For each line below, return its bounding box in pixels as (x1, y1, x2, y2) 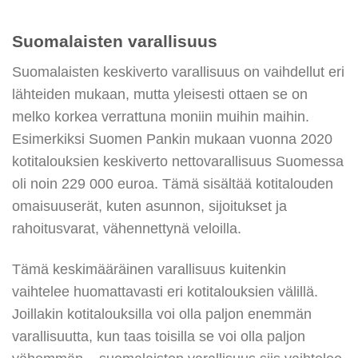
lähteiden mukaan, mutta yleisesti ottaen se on (12, 86, 308, 102)
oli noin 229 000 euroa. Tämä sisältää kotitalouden (12, 175, 333, 192)
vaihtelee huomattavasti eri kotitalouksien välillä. (12, 283, 318, 300)
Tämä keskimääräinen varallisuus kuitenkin (12, 261, 286, 277)
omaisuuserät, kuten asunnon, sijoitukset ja (12, 197, 287, 214)
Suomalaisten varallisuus (12, 32, 217, 51)
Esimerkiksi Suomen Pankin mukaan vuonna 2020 (12, 130, 332, 147)
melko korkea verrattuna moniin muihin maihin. (12, 108, 309, 125)
